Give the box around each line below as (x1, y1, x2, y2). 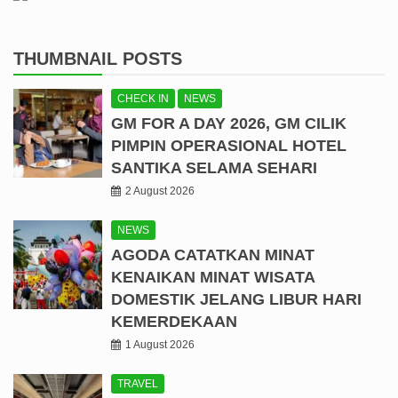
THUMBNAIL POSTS (13, 48, 182, 68)
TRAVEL (117, 377, 158, 390)
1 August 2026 (125, 338, 195, 351)
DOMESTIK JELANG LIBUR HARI (111, 290, 362, 308)
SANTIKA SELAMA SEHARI (111, 158, 317, 177)
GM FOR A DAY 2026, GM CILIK (111, 114, 346, 132)
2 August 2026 (125, 184, 195, 197)
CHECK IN (117, 92, 169, 105)
